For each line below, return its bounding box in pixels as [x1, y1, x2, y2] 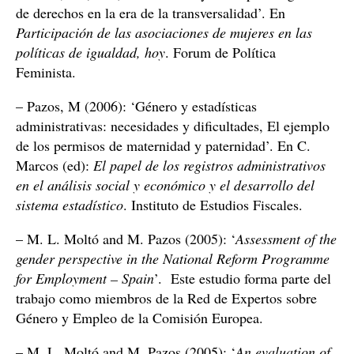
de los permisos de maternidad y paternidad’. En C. [16, 136, 311, 155]
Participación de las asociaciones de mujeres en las [16, 23, 312, 42]
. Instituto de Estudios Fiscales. [123, 195, 303, 214]
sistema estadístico [16, 195, 123, 214]
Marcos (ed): [16, 156, 93, 175]
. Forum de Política [165, 43, 276, 62]
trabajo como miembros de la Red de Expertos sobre [16, 288, 317, 307]
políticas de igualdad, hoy [16, 43, 165, 62]
